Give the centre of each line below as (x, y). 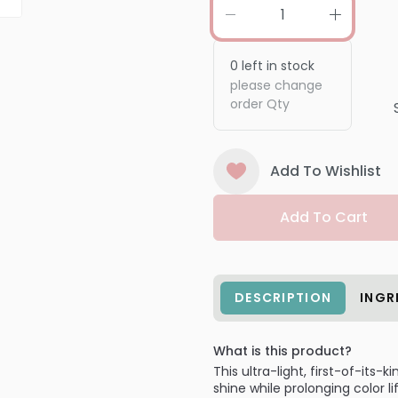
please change (276, 85)
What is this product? (283, 350)
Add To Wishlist (325, 171)
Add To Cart (324, 217)
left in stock (276, 65)
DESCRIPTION (283, 297)
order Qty (260, 103)
